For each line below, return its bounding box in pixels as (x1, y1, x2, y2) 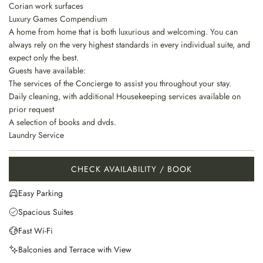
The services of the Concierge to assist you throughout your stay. (9, 77, 231, 90)
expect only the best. (9, 52, 79, 64)
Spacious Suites (18, 206, 73, 218)
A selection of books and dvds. (9, 116, 116, 129)
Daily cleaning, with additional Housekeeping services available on (9, 90, 241, 103)
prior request (9, 103, 54, 116)
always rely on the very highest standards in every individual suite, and (9, 39, 250, 51)
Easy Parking (18, 187, 63, 200)
